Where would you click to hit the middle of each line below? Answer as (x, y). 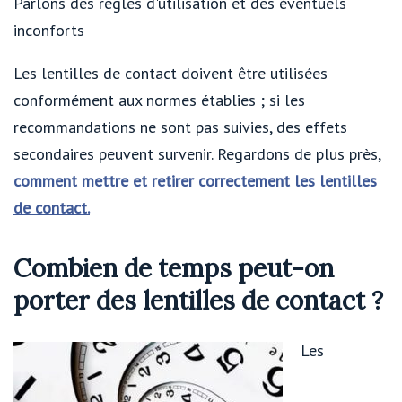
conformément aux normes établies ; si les (159, 100)
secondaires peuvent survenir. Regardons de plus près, (197, 154)
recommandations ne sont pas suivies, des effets (180, 127)
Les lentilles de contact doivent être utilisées (170, 74)
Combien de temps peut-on (174, 268)
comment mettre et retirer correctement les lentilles (195, 181)
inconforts (49, 31)
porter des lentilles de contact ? (198, 300)
